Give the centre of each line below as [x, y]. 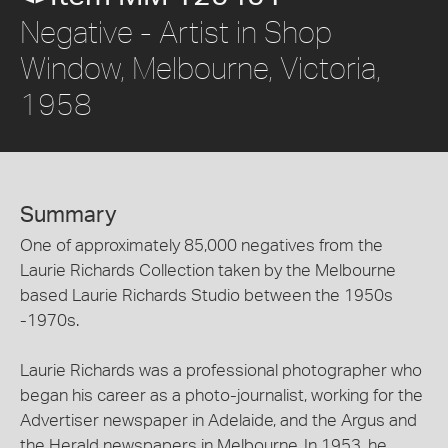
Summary [68, 214]
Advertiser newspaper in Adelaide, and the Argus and [218, 420]
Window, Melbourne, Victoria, [200, 67]
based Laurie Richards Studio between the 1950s [206, 295]
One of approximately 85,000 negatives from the [201, 245]
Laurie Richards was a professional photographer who [221, 370]
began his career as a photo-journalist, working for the [221, 395]
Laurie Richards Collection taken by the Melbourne [208, 270]
